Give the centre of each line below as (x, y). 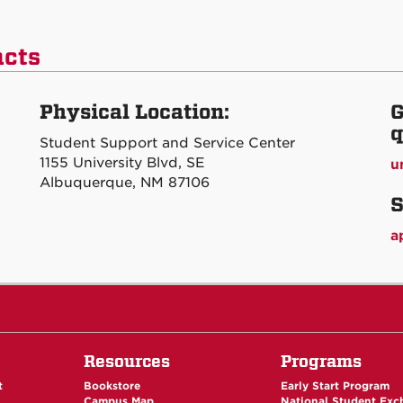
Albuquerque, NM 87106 (125, 183)
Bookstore (112, 386)
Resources (126, 361)
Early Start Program (336, 386)
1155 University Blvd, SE (122, 163)
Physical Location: (134, 112)
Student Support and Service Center (167, 143)
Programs (322, 361)
